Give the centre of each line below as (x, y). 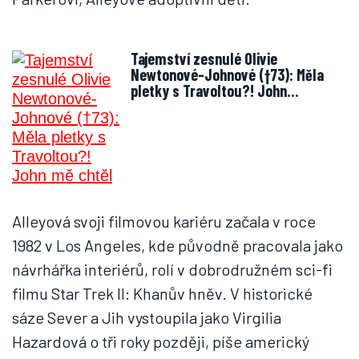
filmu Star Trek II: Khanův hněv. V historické (162, 293)
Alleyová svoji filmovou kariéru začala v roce (164, 221)
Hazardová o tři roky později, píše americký (161, 341)
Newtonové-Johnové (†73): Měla (227, 75)
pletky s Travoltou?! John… (214, 91)
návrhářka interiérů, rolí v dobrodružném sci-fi (172, 269)
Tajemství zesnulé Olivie (162, 58)
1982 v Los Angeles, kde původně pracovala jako (177, 245)
